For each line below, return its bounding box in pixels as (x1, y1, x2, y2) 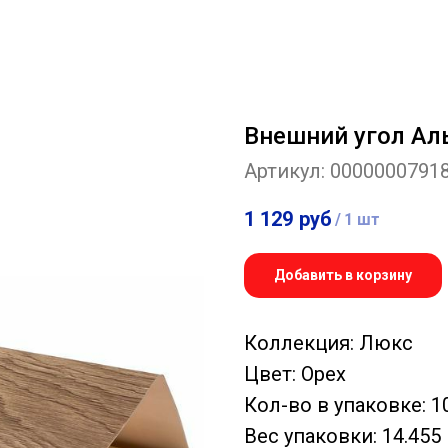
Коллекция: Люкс (244, 331, 413, 356)
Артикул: (244, 159, 330, 183)
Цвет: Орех (244, 362, 346, 387)
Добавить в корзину (274, 267, 412, 284)
